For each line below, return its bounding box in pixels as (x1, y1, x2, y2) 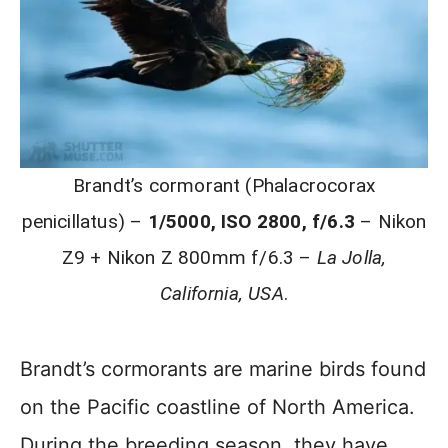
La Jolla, (316, 246, 387, 269)
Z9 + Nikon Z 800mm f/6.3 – (61, 246, 317, 269)
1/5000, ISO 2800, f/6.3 (147, 210, 355, 233)
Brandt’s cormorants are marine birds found (20, 357, 426, 381)
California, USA (159, 282, 284, 305)
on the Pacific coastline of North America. (20, 395, 415, 419)
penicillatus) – (21, 210, 148, 233)
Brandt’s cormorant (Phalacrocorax (72, 174, 376, 197)
